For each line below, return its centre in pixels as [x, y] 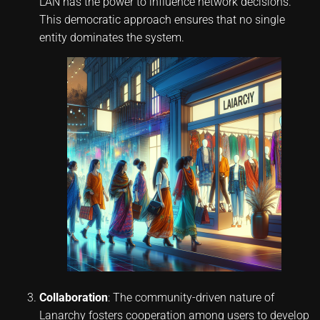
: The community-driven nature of [191, 297]
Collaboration [74, 297]
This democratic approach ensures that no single [162, 20]
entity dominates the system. [112, 37]
